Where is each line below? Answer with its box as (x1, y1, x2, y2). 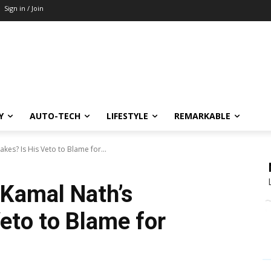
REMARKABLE (174, 110, 230, 122)
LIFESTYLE (106, 110, 148, 122)
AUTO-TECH (30, 110, 80, 122)
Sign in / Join (4, 4, 44, 13)
